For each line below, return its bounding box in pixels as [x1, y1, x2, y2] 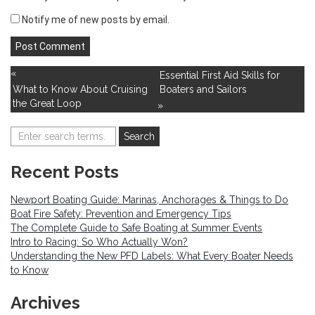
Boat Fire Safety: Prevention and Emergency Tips [11, 208, 231, 220]
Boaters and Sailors [159, 84, 247, 96]
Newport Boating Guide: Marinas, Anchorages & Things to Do [11, 194, 288, 206]
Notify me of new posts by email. [22, 14, 169, 26]
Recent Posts [11, 162, 119, 183]
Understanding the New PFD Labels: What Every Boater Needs [11, 250, 293, 262]
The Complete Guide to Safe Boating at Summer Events [11, 222, 262, 234]
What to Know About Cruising [12, 84, 148, 96]
